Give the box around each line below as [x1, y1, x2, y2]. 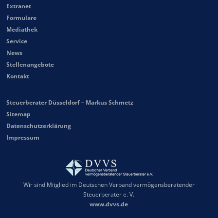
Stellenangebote [6, 60, 54, 69]
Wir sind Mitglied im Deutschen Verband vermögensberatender [23, 181, 195, 189]
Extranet [6, 2, 32, 11]
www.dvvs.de [90, 200, 128, 209]
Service [6, 37, 28, 46]
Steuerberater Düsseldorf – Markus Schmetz [6, 98, 134, 107]
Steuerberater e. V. [83, 190, 135, 199]
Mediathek [6, 25, 38, 34]
